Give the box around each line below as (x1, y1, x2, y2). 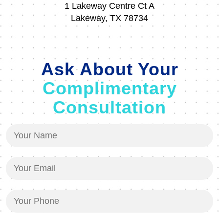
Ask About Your (41, 59, 178, 79)
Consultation (53, 97, 166, 117)
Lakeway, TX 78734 (71, 13, 148, 23)
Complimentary (42, 78, 177, 98)
